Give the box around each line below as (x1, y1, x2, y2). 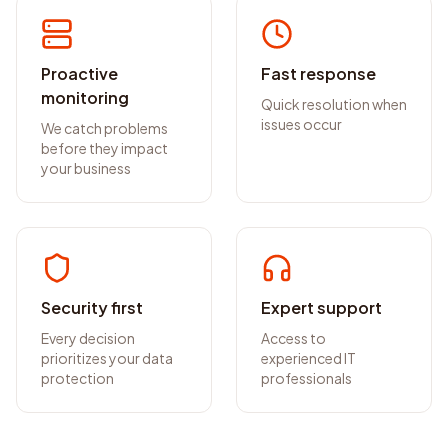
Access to (261, 329, 326, 347)
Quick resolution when (261, 95, 407, 113)
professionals (261, 369, 352, 387)
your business (41, 159, 131, 177)
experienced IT (261, 349, 356, 367)
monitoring (41, 87, 129, 108)
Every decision (41, 329, 135, 347)
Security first (41, 297, 143, 318)
